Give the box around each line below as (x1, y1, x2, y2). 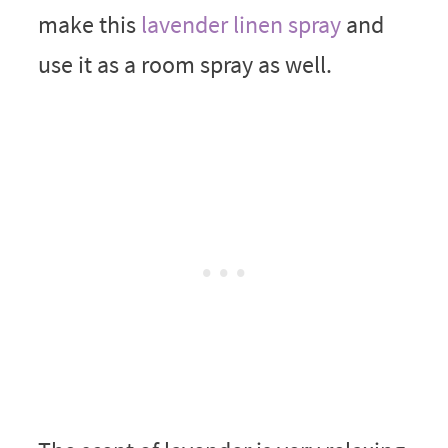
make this (37, 8, 141, 40)
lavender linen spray (140, 8, 341, 40)
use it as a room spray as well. (37, 48, 332, 80)
